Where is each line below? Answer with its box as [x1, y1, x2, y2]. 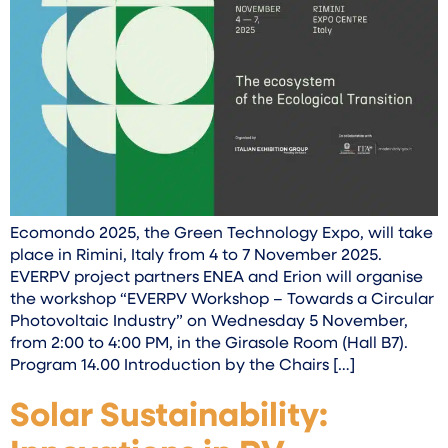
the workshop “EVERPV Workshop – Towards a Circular [10, 291, 434, 308]
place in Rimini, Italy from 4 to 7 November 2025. [10, 247, 382, 264]
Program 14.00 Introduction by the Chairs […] [10, 357, 355, 374]
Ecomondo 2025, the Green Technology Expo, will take [10, 225, 433, 242]
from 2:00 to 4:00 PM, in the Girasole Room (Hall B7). [10, 335, 408, 352]
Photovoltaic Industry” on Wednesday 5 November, [10, 313, 408, 330]
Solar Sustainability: [10, 401, 328, 435]
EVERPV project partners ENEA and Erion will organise [10, 269, 423, 286]
